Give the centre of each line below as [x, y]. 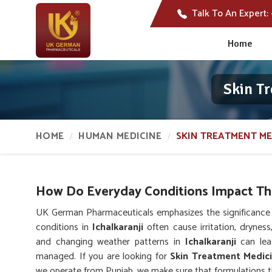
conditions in [64, 227]
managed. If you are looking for [103, 257]
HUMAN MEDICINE [120, 136]
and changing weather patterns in [110, 242]
